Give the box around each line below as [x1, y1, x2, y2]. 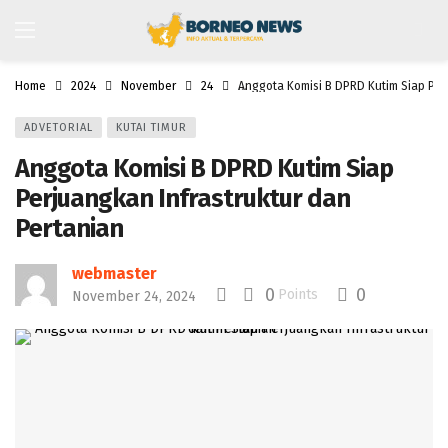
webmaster [72, 264, 157, 283]
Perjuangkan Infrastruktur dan [15, 183, 350, 214]
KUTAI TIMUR [116, 121, 187, 134]
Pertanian [15, 213, 123, 244]
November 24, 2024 [72, 288, 196, 305]
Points [278, 286, 318, 303]
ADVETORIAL [24, 121, 93, 134]
